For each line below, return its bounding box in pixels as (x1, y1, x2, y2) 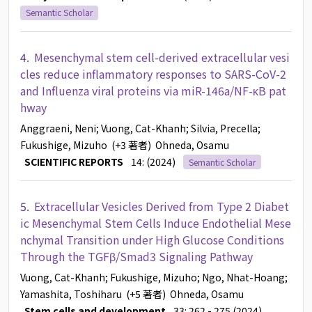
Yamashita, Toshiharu (20, 286, 122, 301)
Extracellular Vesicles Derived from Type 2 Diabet (34, 197, 289, 214)
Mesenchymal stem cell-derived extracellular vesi (34, 48, 290, 65)
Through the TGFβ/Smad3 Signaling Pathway (20, 247, 253, 265)
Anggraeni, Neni (20, 120, 96, 135)
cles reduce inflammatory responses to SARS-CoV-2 (20, 65, 286, 82)
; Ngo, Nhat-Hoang (197, 270, 285, 284)
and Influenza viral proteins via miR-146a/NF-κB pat (20, 81, 286, 99)
